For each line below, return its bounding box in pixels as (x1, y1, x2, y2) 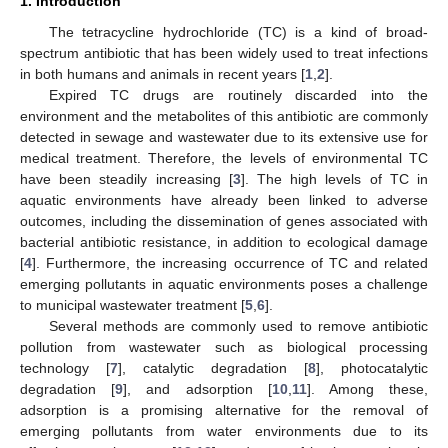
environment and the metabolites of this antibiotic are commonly (20, 107, 428, 124)
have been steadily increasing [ (20, 170, 233, 187)
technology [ (20, 359, 110, 376)
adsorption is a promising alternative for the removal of (20, 401, 428, 418)
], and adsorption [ (123, 380, 272, 397)
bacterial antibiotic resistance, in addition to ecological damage (20, 233, 428, 250)
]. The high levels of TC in (240, 170, 429, 187)
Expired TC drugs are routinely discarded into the (48, 86, 428, 103)
